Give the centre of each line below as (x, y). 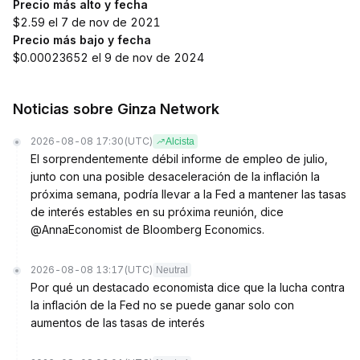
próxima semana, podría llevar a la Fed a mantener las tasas (188, 194)
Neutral (172, 270)
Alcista (180, 141)
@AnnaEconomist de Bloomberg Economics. (147, 229)
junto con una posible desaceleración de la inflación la (175, 176)
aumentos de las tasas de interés (118, 323)
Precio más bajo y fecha (82, 40)
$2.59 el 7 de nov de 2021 (87, 22)
